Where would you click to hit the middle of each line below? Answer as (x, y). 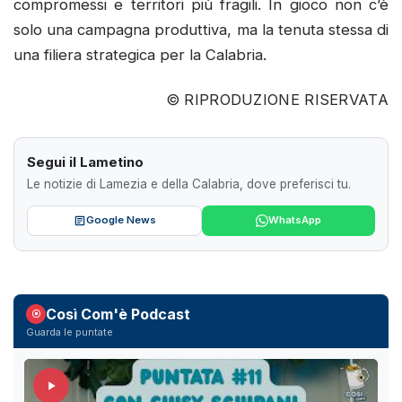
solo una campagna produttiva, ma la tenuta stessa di (201, 30)
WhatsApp (295, 220)
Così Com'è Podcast (118, 314)
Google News (121, 220)
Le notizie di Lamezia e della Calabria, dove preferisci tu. (189, 184)
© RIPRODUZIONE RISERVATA (277, 99)
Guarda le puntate (70, 332)
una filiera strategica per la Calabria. (140, 55)
